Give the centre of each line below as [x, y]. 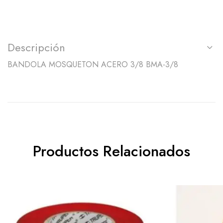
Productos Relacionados [111, 151]
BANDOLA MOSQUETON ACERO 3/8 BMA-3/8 [93, 65]
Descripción [36, 48]
